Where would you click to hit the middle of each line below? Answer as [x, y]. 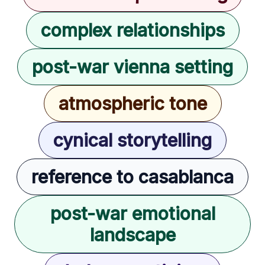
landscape [132, 235]
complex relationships [132, 30]
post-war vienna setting [132, 67]
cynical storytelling [132, 140]
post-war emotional [132, 213]
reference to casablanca [132, 177]
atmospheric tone [132, 103]
